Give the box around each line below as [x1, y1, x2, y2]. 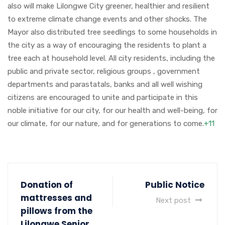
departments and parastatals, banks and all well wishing [8, 79, 202, 89]
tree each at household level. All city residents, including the [8, 53, 215, 63]
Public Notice [145, 178, 204, 191]
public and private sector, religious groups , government [8, 66, 200, 76]
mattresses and [21, 191, 92, 204]
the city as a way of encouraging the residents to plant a [8, 40, 206, 50]
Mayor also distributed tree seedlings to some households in [8, 27, 217, 37]
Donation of [21, 178, 73, 191]
